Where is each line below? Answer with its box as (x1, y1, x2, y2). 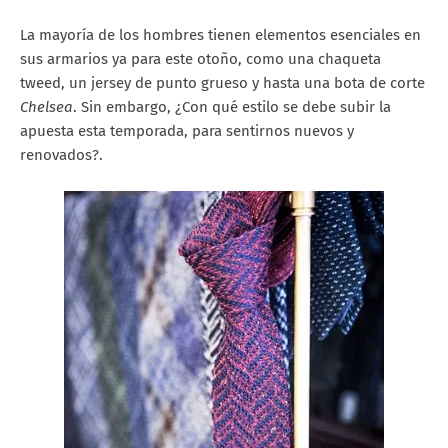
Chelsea (20, 98, 73, 117)
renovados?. (20, 146, 103, 165)
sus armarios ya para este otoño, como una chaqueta (20, 50, 381, 69)
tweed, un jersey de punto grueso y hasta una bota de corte (20, 74, 425, 93)
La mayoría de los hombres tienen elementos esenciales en (20, 26, 421, 45)
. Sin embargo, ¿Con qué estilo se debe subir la (73, 98, 391, 117)
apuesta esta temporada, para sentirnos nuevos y (20, 122, 354, 141)
